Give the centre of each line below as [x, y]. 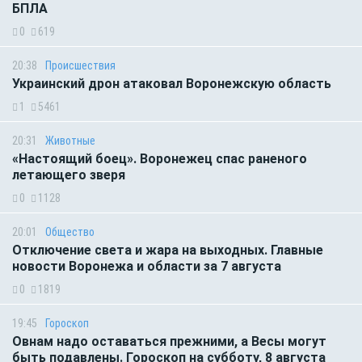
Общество [70, 232]
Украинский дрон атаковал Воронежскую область [173, 83]
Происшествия [80, 65]
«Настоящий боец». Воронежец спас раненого [160, 158]
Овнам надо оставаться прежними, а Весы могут [169, 341]
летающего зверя [69, 175]
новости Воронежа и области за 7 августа [148, 266]
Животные [70, 140]
